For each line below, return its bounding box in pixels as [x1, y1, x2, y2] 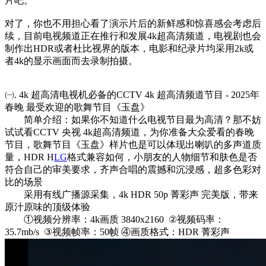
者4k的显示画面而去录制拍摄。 [5, 55, 138, 66]
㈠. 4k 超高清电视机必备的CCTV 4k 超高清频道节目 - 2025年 [5, 89, 259, 100]
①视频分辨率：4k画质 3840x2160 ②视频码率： [5, 214, 224, 224]
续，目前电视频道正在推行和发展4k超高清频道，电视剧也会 [5, 30, 261, 41]
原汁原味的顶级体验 [5, 201, 90, 212]
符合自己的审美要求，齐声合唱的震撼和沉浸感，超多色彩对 [5, 164, 261, 175]
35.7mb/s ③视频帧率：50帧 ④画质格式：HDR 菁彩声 [5, 226, 230, 237]
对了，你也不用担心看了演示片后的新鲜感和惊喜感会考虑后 [5, 18, 261, 28]
